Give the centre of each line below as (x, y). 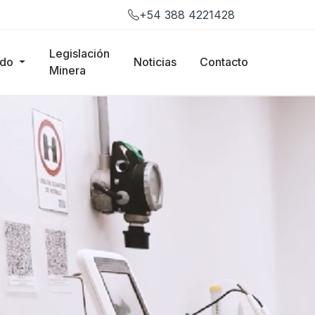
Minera (67, 71)
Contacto (224, 62)
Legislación (79, 54)
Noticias (155, 62)
